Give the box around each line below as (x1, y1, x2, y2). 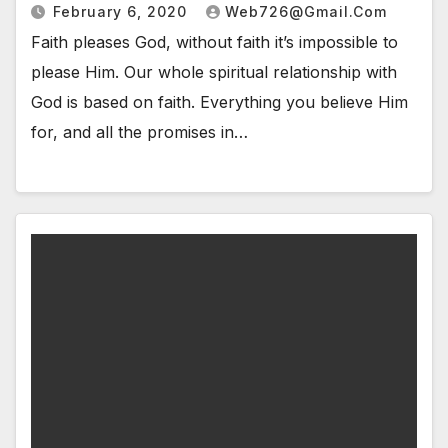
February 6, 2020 (53, 2, 192, 20)
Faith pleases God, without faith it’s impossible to (31, 31, 398, 52)
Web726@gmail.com (225, 2, 387, 20)
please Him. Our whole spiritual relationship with (31, 61, 397, 82)
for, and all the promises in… (31, 121, 248, 142)
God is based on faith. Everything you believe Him (31, 91, 408, 112)
